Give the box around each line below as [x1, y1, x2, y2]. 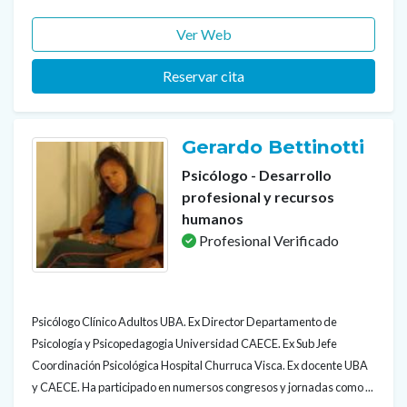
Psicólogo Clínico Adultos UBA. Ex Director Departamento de [32, 314, 337, 330]
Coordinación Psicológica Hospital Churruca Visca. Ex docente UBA [32, 358, 368, 373]
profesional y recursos [182, 188, 334, 206]
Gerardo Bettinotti [182, 135, 370, 159]
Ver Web [175, 25, 232, 44]
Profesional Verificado [196, 232, 339, 250]
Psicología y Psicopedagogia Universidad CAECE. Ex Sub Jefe [32, 336, 337, 352]
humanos [182, 210, 243, 228]
